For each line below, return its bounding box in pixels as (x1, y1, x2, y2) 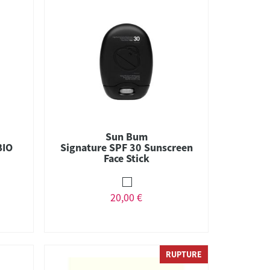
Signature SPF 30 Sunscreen (60, 140, 193, 154)
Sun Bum (105, 129, 148, 143)
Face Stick (103, 151, 149, 165)
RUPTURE (165, 249, 202, 260)
